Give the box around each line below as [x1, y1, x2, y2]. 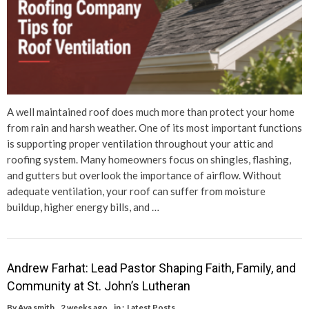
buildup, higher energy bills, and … [7, 200, 159, 213]
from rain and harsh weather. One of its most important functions [7, 121, 302, 134]
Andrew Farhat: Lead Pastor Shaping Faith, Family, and [7, 260, 296, 275]
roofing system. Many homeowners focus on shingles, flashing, [7, 152, 291, 166]
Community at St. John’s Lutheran [7, 278, 190, 293]
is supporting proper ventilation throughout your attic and [7, 137, 273, 150]
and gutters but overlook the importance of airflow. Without [7, 168, 281, 181]
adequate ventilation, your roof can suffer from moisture [7, 184, 266, 197]
